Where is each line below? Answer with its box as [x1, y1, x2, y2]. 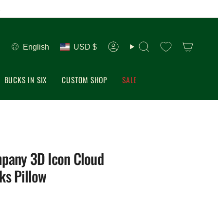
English [23, 42, 50, 51]
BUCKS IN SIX [4, 74, 48, 86]
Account [107, 44, 133, 56]
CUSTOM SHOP [62, 74, 108, 86]
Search [129, 44, 152, 56]
